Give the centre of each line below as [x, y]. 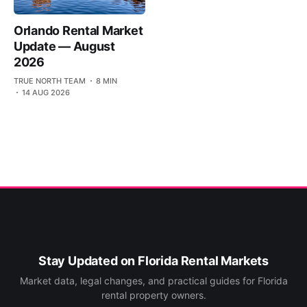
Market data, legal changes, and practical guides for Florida [153, 281]
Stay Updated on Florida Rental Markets [153, 261]
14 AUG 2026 [46, 92]
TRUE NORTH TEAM [50, 81]
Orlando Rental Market [78, 30]
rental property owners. [153, 295]
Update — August [64, 46]
